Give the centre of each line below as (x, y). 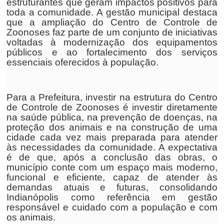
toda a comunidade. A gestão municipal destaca (112, 12)
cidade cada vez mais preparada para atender (112, 137)
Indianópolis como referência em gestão (112, 197)
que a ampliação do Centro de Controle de (112, 22)
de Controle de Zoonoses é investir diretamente (112, 107)
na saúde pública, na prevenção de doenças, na (112, 117)
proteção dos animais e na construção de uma (112, 127)
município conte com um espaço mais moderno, (112, 167)
